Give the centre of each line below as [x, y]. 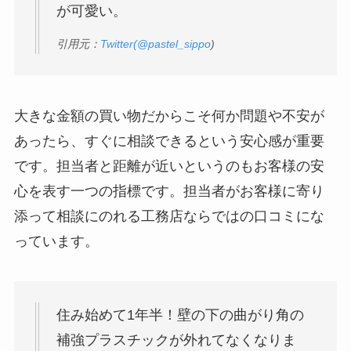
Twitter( [118, 43]
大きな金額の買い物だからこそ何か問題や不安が [169, 116]
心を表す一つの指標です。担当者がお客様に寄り [169, 191]
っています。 [56, 241]
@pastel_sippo [174, 43]
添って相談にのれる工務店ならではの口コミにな [169, 216]
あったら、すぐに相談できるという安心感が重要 [169, 141]
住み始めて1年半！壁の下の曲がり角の [180, 315]
